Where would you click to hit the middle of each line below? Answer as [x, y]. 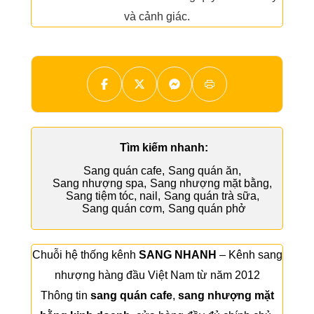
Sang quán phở [207, 209]
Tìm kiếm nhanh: [164, 148]
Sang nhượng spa [98, 183]
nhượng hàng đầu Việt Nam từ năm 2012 [157, 275]
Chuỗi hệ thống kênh [85, 255]
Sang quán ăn [203, 171]
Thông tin [65, 295]
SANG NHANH [177, 255]
